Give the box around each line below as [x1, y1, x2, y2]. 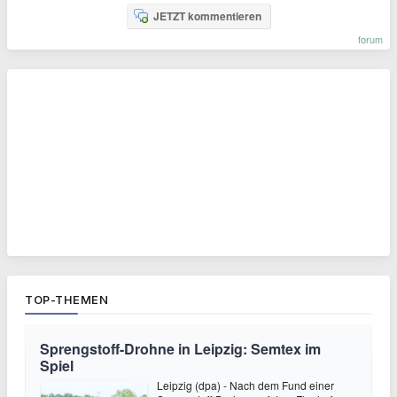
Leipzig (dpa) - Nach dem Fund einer [157, 378, 334, 393]
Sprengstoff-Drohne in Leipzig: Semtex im [40, 339, 321, 359]
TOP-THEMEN [25, 292, 108, 307]
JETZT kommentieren [152, 8, 261, 24]
